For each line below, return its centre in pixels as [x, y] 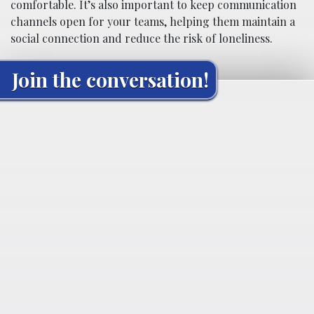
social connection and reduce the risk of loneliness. [142, 38]
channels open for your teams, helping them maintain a [153, 21]
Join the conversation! [110, 79]
